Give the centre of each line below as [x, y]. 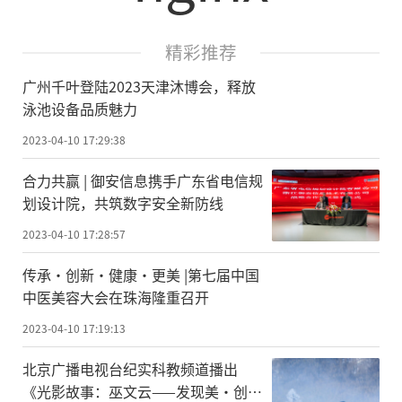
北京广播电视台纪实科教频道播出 [130, 368]
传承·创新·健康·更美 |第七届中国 [141, 274]
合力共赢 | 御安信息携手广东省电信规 [143, 180]
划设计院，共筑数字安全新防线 [123, 202]
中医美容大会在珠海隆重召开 [116, 297]
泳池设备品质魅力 [80, 109]
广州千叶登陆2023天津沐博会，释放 [139, 87]
